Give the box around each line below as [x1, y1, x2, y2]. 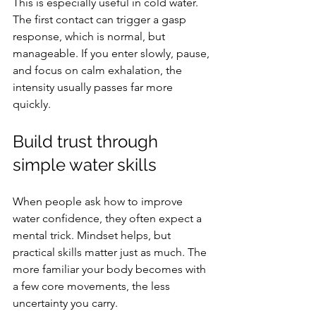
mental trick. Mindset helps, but [13, 229, 174, 242]
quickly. [13, 97, 51, 111]
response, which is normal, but [13, 30, 168, 43]
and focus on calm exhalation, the [13, 63, 185, 77]
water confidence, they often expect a [13, 212, 205, 225]
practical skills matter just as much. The [13, 245, 209, 259]
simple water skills [13, 154, 157, 175]
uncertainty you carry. [13, 296, 118, 310]
